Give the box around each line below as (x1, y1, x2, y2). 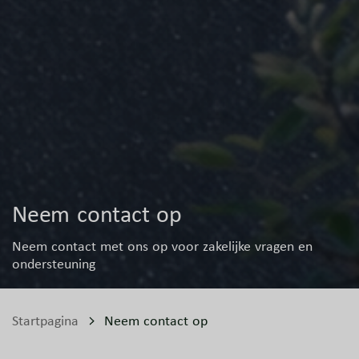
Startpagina (12, 311, 79, 331)
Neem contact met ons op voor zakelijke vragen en (12, 236, 313, 256)
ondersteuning (12, 254, 95, 274)
